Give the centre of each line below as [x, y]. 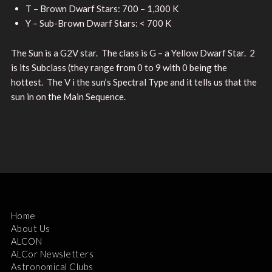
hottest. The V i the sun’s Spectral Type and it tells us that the [134, 82]
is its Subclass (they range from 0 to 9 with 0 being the [119, 67]
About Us [30, 228]
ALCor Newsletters [52, 253]
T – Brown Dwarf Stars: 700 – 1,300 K [102, 8]
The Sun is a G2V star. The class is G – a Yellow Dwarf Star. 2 [133, 53]
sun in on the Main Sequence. [68, 96]
